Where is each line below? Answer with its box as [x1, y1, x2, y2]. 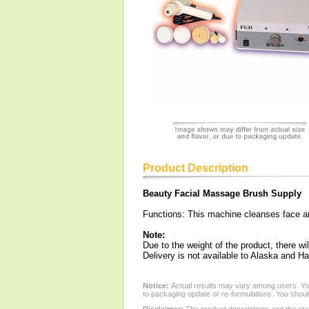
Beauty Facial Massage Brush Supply [143, 188, 301, 199]
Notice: [143, 281, 171, 290]
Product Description [143, 162, 248, 174]
